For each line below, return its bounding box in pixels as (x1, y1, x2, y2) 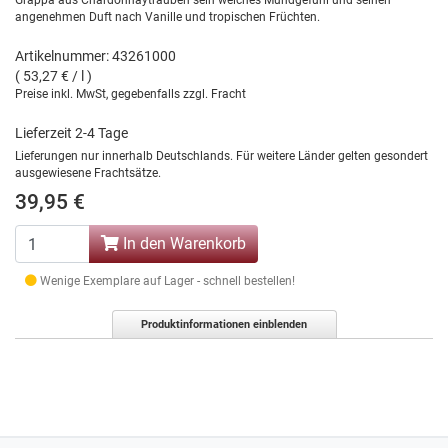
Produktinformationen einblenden (141, 318, 307, 331)
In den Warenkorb (119, 234, 246, 253)
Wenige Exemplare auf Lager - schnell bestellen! (37, 274, 295, 288)
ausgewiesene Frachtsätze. (15, 166, 161, 180)
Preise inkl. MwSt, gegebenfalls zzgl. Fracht (15, 87, 246, 101)
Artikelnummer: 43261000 (15, 48, 176, 64)
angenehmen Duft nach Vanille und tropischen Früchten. (15, 10, 320, 24)
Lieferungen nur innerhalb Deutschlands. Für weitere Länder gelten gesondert (15, 149, 428, 163)
